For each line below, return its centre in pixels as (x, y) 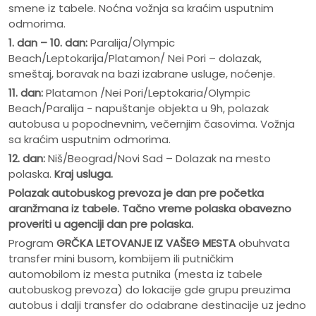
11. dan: (27, 93)
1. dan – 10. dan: (48, 43)
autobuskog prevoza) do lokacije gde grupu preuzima (150, 290)
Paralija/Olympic (131, 43)
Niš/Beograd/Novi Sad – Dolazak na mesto (158, 159)
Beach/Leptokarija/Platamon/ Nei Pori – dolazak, (135, 59)
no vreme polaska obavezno (217, 209)
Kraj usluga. (84, 174)
